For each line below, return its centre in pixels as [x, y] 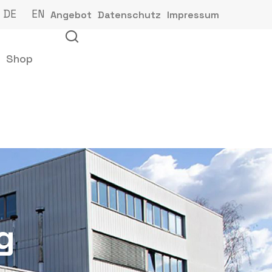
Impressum [193, 15]
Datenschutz [129, 15]
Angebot [71, 15]
